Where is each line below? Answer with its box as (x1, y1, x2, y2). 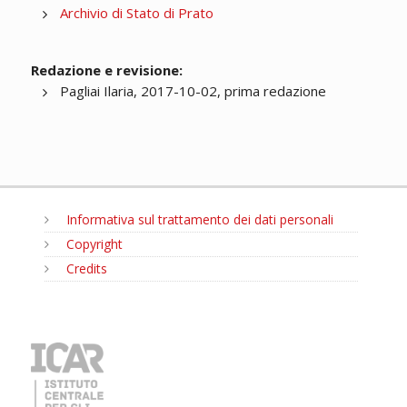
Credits (62, 260, 107, 278)
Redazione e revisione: (30, 61, 183, 80)
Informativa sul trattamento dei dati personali (62, 211, 333, 229)
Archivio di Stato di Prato (59, 4, 213, 23)
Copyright (62, 235, 123, 253)
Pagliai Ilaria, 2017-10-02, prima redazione (59, 82, 326, 101)
